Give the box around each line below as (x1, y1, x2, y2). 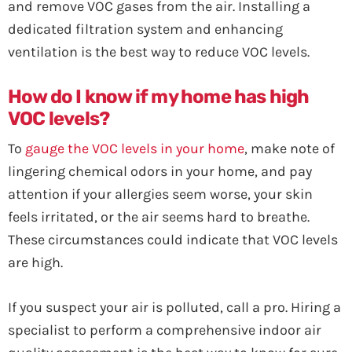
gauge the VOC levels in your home (25, 140, 244, 157)
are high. (8, 254, 63, 271)
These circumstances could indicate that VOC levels (8, 231, 338, 248)
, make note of (244, 140, 335, 157)
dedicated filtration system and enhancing (8, 20, 283, 38)
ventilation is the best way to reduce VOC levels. (8, 43, 310, 60)
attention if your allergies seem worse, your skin (8, 185, 313, 203)
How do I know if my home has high (8, 86, 310, 108)
